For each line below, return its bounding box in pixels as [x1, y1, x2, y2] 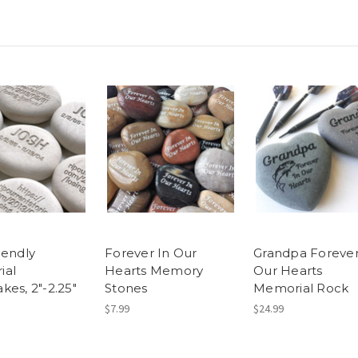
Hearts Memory [105, 262, 204, 278]
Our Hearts [253, 262, 323, 278]
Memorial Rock [253, 280, 349, 296]
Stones [105, 280, 148, 296]
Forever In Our [105, 245, 197, 261]
